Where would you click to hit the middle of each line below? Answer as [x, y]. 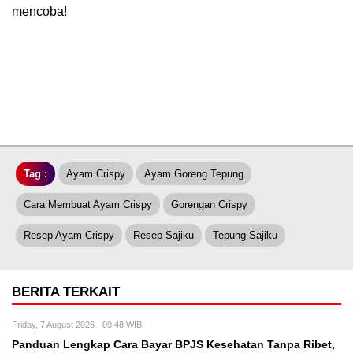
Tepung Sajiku [245, 235]
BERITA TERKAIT [66, 292]
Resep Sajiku [163, 235]
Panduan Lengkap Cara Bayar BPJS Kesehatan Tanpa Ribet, [173, 344]
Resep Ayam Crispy [69, 235]
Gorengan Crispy [209, 204]
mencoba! [39, 11]
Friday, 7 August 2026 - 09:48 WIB [77, 324]
